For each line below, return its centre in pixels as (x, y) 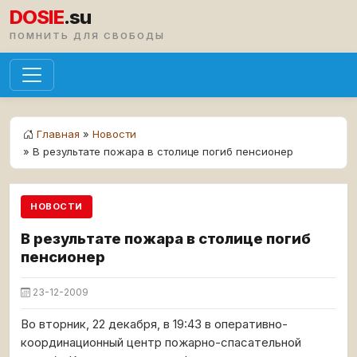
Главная (58, 134)
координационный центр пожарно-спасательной (161, 343)
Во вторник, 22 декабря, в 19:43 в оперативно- (154, 324)
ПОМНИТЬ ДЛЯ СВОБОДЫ (87, 36)
